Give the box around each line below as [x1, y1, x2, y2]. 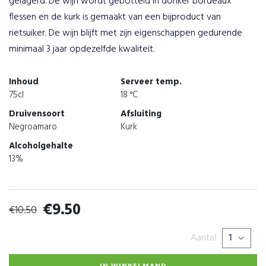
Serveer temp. [121, 75, 182, 89]
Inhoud [9, 75, 39, 89]
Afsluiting [121, 107, 162, 121]
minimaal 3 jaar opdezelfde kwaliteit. [9, 42, 154, 57]
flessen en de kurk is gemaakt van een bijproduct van [9, 9, 221, 25]
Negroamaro [9, 120, 57, 134]
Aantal [191, 230, 216, 246]
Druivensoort [9, 107, 65, 121]
